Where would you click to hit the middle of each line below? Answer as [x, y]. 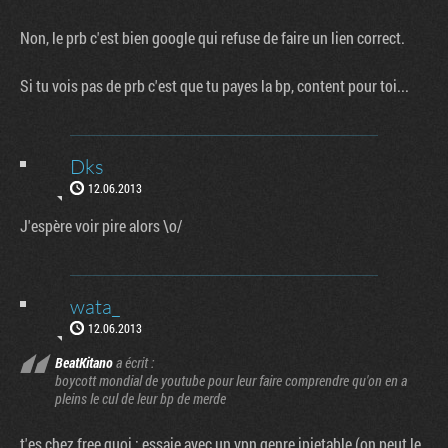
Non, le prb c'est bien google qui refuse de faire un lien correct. [212, 37]
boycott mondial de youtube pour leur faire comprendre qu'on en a [231, 380]
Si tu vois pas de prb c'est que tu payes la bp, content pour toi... [214, 85]
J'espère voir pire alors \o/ [101, 225]
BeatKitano [84, 362]
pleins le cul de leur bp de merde [140, 398]
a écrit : [133, 362]
